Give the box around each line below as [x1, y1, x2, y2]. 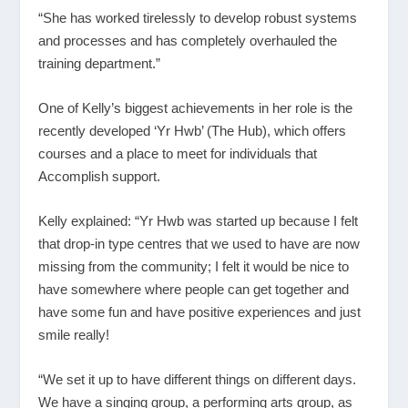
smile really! [38, 326, 110, 342]
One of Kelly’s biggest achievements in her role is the [38, 99, 353, 116]
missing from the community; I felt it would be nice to [38, 258, 350, 274]
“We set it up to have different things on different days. [38, 371, 357, 387]
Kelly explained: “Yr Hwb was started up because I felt [38, 212, 359, 229]
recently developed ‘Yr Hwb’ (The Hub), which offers [38, 122, 347, 138]
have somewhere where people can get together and [38, 280, 350, 297]
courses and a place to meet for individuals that [38, 145, 318, 161]
